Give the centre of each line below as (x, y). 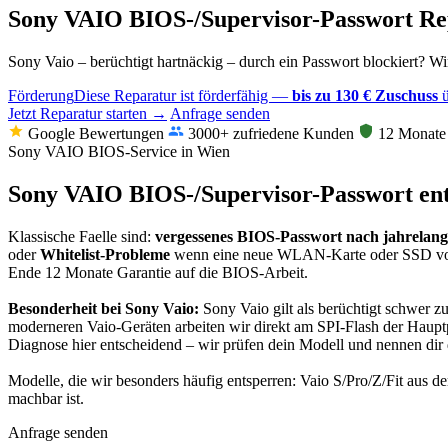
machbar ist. (46, 398)
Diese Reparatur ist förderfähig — (183, 95)
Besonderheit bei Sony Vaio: (103, 308)
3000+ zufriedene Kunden (269, 133)
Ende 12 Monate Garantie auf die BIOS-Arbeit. (158, 272)
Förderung (41, 95)
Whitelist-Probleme (105, 254)
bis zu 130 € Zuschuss (365, 95)
